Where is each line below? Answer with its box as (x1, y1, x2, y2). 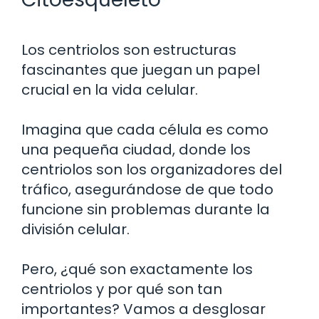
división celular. (21, 219, 130, 239)
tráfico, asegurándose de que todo (21, 179, 273, 199)
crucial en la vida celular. (21, 79, 198, 100)
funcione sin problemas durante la (21, 199, 270, 219)
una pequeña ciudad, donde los (21, 139, 251, 159)
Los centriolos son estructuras (21, 39, 236, 60)
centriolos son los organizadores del (21, 159, 282, 179)
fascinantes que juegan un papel (21, 59, 260, 80)
